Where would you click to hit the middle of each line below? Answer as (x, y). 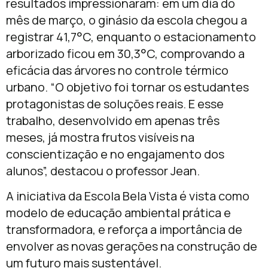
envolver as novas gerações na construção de (132, 246)
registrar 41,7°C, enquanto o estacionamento (131, 37)
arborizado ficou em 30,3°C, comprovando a (125, 54)
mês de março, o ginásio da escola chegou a (127, 20)
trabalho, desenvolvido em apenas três (113, 121)
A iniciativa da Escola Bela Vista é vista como (128, 196)
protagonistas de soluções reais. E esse (115, 104)
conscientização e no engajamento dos (115, 154)
